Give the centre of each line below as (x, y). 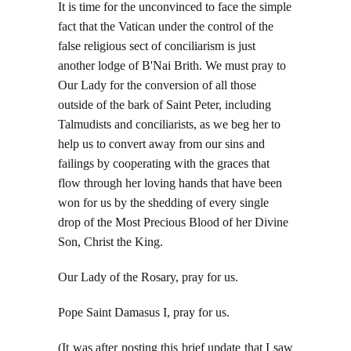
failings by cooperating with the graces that (164, 164)
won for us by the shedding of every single (163, 203)
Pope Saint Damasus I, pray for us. (144, 313)
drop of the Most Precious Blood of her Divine (173, 223)
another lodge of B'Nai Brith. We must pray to (172, 66)
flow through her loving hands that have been (170, 183)
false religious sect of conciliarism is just (157, 46)
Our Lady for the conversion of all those (157, 85)
